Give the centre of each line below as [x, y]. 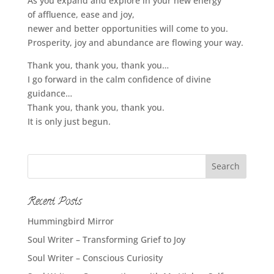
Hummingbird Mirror [70, 221]
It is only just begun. [69, 121]
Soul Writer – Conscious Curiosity [95, 257]
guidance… [50, 93]
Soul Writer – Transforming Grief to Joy [106, 239]
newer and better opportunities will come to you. [128, 28]
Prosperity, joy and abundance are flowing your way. [135, 42]
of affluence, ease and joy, [81, 14]
